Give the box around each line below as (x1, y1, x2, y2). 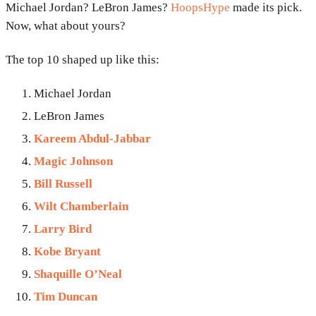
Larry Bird (34, 222, 92, 236)
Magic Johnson (34, 154, 113, 169)
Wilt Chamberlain (34, 200, 128, 214)
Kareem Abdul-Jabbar (34, 132, 151, 146)
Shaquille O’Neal (34, 267, 122, 281)
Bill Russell (34, 177, 92, 191)
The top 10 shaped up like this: (6, 53, 159, 67)
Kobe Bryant (34, 245, 101, 259)
